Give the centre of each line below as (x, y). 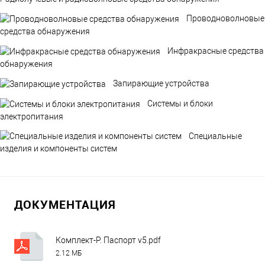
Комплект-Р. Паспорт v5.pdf (108, 240)
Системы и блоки (180, 103)
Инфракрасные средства (216, 51)
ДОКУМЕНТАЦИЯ (65, 205)
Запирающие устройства (161, 84)
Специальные (215, 136)
